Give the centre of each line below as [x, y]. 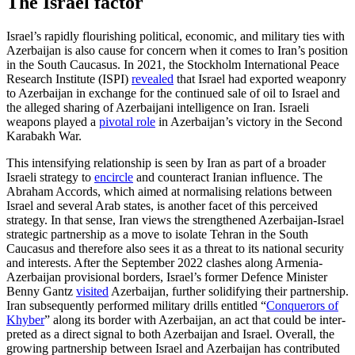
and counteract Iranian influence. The [228, 177]
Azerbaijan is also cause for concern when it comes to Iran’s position [177, 50]
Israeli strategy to [50, 177]
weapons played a [53, 121]
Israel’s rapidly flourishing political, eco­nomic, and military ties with [176, 36]
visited [92, 291]
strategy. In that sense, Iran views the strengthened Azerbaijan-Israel [175, 219]
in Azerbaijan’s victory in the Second [249, 121]
